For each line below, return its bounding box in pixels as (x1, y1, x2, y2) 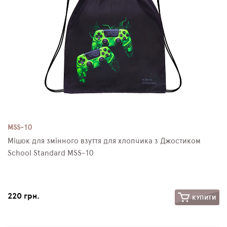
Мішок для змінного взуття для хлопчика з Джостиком (8, 137, 201, 145)
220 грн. (8, 192, 40, 200)
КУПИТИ (190, 194, 216, 201)
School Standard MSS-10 (8, 149, 93, 157)
